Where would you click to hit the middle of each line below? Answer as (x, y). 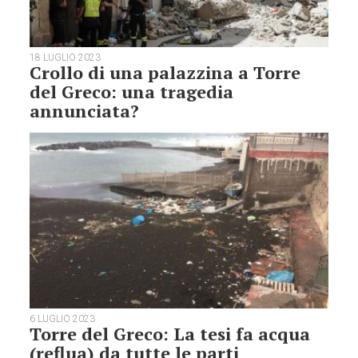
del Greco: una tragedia (132, 92)
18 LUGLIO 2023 (66, 58)
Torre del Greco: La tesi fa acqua (170, 333)
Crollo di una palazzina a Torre (165, 73)
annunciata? (85, 111)
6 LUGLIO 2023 (63, 318)
